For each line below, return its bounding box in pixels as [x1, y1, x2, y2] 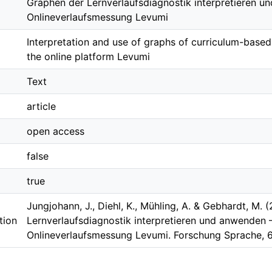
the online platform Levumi [27, 50, 150, 63]
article [27, 100, 56, 112]
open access [27, 125, 84, 137]
